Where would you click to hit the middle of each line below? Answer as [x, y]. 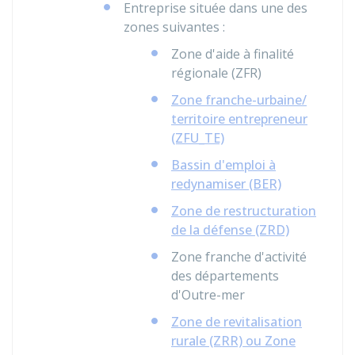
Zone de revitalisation [237, 322]
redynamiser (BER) [226, 184]
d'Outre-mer [208, 295]
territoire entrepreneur [239, 119]
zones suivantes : [174, 27]
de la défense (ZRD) [230, 230]
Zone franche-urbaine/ [239, 100]
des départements [225, 276]
